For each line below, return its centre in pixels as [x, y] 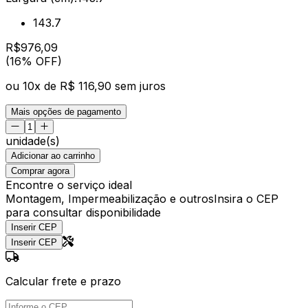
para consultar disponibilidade [83, 212]
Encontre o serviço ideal [69, 185]
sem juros [140, 86]
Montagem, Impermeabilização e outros [110, 198]
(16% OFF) [34, 61]
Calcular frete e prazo [63, 281]
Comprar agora [40, 170]
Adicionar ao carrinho [53, 155]
